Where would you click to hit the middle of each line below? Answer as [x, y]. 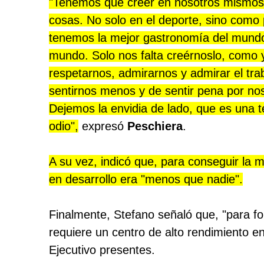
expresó [103, 126]
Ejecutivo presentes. [102, 250]
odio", [64, 126]
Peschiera [155, 126]
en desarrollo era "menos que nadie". [146, 179]
